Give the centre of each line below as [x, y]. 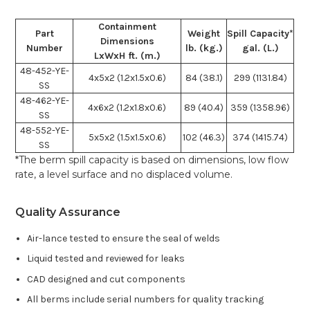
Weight [204, 33]
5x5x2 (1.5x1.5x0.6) [127, 137]
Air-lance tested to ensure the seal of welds [123, 239]
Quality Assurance [68, 212]
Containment [127, 26]
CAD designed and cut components [106, 279]
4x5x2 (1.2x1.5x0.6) [127, 77]
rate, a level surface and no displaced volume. [124, 174]
